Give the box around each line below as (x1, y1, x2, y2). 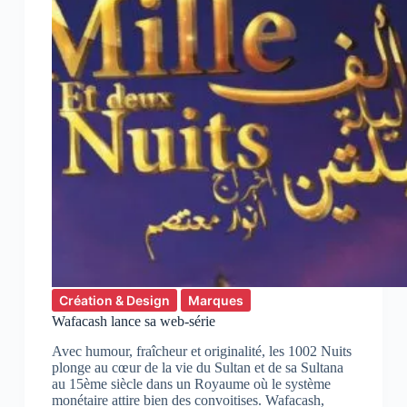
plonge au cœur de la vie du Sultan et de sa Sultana (51, 360, 343, 376)
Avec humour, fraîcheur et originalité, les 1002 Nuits (51, 343, 352, 360)
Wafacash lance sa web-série (51, 313, 215, 330)
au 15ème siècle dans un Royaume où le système (51, 376, 331, 392)
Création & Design (58, 293, 170, 309)
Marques (187, 293, 243, 309)
